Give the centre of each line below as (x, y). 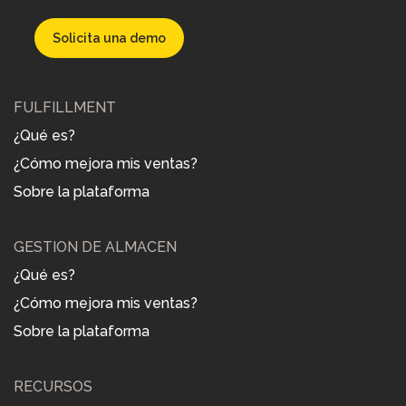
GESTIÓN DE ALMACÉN (95, 246)
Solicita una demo (109, 38)
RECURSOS (53, 386)
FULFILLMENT (65, 107)
